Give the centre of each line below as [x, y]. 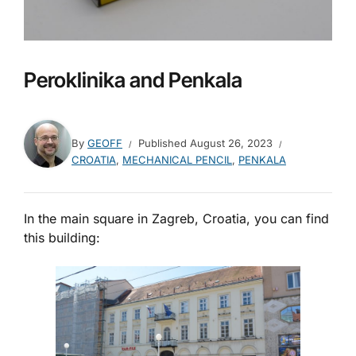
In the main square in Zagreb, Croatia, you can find [176, 218]
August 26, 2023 [231, 143]
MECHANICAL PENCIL [177, 159]
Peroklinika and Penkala [133, 79]
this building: [62, 237]
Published [164, 143]
